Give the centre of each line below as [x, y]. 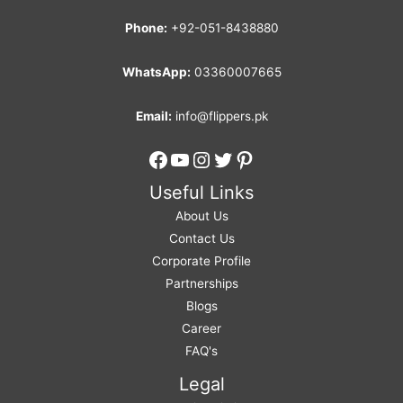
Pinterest [279, 158]
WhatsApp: [156, 72]
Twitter [248, 158]
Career [201, 328]
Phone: [146, 28]
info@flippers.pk [219, 116]
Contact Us [201, 238]
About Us [201, 216]
